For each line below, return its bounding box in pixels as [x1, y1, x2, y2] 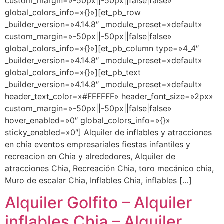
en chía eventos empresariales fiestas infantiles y [5, 139, 190, 149]
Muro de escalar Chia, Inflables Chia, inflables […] [5, 175, 192, 185]
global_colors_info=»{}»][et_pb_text [5, 67, 141, 77]
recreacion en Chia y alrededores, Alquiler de [5, 151, 175, 161]
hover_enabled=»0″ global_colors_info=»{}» [5, 115, 170, 125]
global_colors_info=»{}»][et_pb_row [5, 7, 141, 17]
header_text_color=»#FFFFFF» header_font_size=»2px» [5, 91, 213, 101]
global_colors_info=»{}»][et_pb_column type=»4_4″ [5, 43, 199, 53]
